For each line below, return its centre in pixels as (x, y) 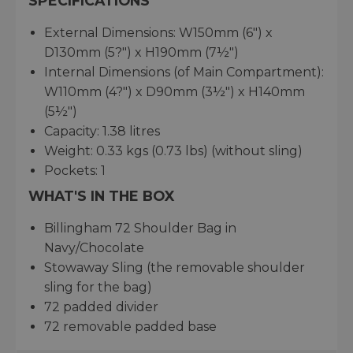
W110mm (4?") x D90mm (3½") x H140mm (175, 92)
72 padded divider (101, 307)
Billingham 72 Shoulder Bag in (140, 229)
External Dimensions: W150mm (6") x (158, 33)
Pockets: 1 (75, 171)
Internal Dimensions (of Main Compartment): (184, 72)
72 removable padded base (130, 327)
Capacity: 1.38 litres (102, 132)
